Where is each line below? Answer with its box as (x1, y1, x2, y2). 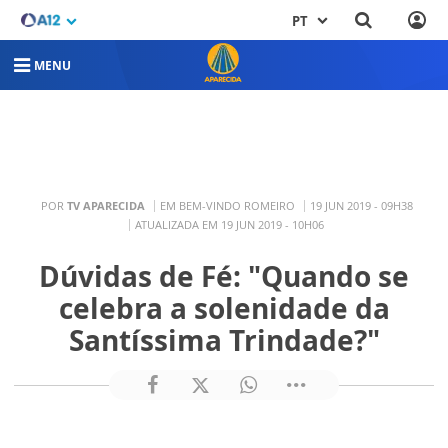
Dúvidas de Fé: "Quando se (39, 257, 409, 296)
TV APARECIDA (66, 198, 145, 214)
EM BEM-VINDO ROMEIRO (159, 198, 295, 214)
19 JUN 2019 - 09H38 (309, 198, 413, 214)
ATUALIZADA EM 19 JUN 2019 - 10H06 (135, 217, 324, 233)
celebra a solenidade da (58, 289, 390, 328)
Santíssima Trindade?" (68, 321, 380, 360)
